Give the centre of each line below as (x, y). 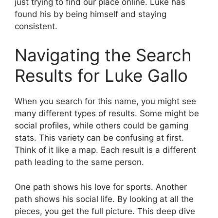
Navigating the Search (103, 55)
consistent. (36, 26)
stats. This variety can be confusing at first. (99, 138)
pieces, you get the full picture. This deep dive (105, 211)
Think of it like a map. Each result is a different (105, 150)
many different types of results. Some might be (107, 113)
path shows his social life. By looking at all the (104, 199)
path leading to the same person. (79, 162)
